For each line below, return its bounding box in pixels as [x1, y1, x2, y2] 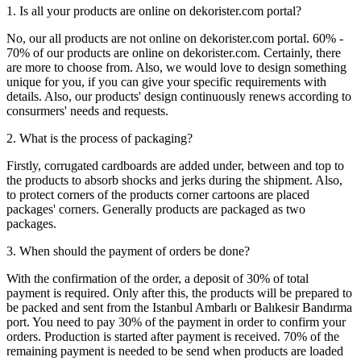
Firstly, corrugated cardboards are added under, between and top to [6, 159, 344, 173]
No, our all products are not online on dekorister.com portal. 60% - [6, 31, 343, 46]
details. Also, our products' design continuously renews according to [6, 89, 351, 104]
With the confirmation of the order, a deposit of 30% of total [6, 272, 309, 286]
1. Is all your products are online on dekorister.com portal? [6, 4, 301, 19]
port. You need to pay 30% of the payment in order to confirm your [6, 315, 346, 330]
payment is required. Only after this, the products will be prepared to [6, 286, 352, 301]
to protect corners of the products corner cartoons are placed [6, 188, 309, 202]
